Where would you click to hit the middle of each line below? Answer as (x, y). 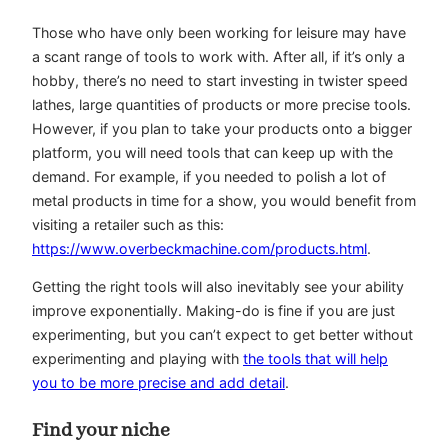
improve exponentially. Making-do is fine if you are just (213, 311)
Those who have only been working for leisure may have (219, 32)
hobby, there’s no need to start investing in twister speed (220, 80)
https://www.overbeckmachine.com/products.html (199, 248)
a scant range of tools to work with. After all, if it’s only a (218, 56)
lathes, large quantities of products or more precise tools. (221, 104)
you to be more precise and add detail (158, 383)
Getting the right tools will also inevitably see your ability (218, 287)
